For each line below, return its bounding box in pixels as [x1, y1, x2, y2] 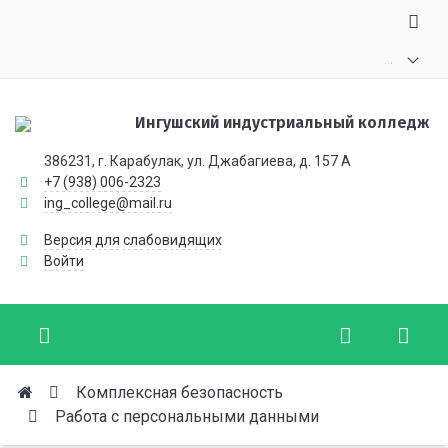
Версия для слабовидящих [44, 232, 222, 248]
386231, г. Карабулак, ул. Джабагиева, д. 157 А [44, 153, 351, 169]
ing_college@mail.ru [44, 195, 172, 211]
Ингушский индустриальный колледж [135, 113, 429, 132]
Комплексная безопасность [75, 383, 283, 402]
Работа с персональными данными [55, 407, 319, 426]
